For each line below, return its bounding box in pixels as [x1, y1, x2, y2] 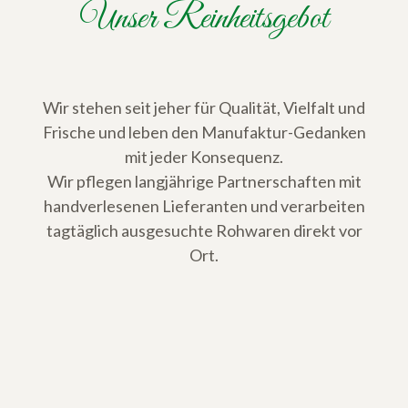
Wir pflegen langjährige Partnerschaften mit [46, 171, 362, 192]
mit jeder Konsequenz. [125, 147, 283, 168]
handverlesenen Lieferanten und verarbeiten [43, 196, 365, 217]
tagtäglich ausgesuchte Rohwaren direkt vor [46, 220, 362, 241]
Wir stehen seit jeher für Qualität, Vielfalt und [43, 97, 365, 118]
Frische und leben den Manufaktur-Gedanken [42, 122, 366, 143]
